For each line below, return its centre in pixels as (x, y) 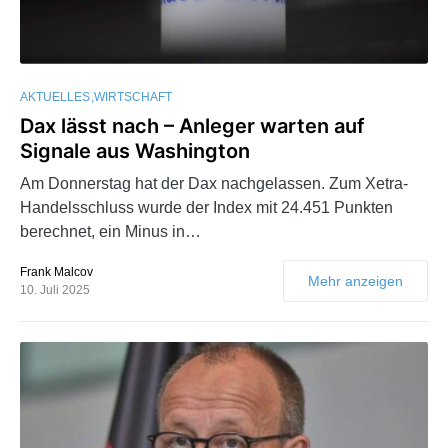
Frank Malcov (56, 271)
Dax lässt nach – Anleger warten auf (192, 125)
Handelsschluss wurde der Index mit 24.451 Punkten (206, 207)
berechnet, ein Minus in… (110, 231)
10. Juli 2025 (55, 289)
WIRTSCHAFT (133, 96)
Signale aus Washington (135, 150)
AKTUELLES (55, 96)
